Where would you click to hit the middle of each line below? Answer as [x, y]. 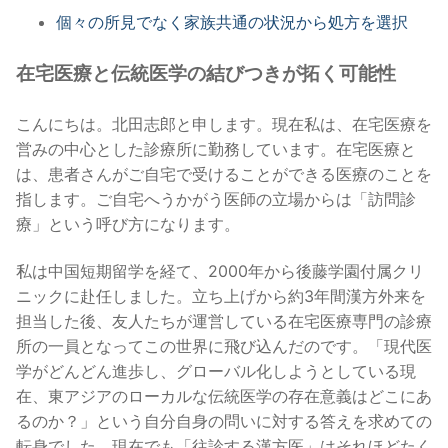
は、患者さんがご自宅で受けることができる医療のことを [224, 173]
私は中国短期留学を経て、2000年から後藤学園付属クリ [220, 271]
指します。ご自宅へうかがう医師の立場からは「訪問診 [216, 198]
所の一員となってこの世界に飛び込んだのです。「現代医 [224, 346]
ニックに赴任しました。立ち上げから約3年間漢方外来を [221, 296]
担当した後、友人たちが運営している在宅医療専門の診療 [224, 321]
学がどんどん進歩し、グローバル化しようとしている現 [216, 371]
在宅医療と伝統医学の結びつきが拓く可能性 [206, 74]
